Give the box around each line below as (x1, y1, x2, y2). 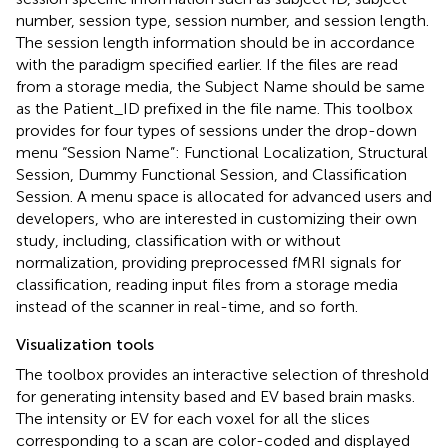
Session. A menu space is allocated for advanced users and (16, 186, 432, 206)
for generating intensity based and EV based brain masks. (16, 386, 415, 406)
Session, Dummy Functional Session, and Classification (16, 164, 407, 184)
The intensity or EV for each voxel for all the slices (16, 408, 370, 428)
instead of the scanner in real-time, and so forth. (16, 296, 358, 316)
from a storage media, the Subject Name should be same (16, 76, 425, 96)
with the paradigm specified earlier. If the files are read (16, 54, 398, 74)
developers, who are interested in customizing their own (16, 208, 417, 228)
